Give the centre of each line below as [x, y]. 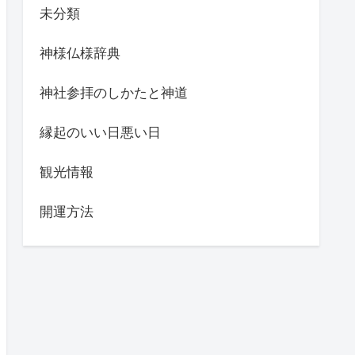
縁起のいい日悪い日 [100, 132]
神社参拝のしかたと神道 [114, 93]
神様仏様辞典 [80, 53]
